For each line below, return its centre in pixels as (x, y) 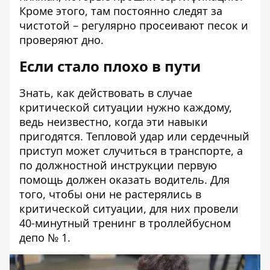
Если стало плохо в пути (110, 66)
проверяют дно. (61, 40)
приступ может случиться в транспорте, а (131, 151)
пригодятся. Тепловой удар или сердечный (134, 137)
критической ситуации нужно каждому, (126, 108)
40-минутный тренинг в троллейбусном (125, 223)
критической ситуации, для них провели (129, 209)
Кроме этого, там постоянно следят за (121, 11)
